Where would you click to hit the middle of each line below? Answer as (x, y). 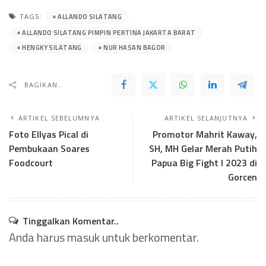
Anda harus (38, 237)
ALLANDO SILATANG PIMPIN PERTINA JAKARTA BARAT (109, 33)
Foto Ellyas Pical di (49, 134)
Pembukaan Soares (49, 149)
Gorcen (243, 177)
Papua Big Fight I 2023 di (204, 163)
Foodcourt (31, 163)
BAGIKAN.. (43, 85)
